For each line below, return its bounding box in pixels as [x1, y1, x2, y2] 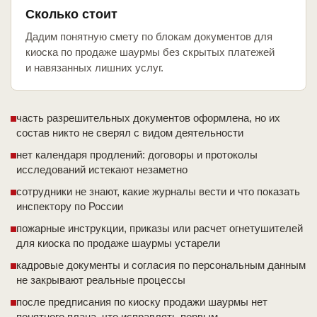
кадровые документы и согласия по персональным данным [16, 259, 306, 272]
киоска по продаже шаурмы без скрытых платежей [25, 46, 275, 59]
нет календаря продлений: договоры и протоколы [16, 149, 258, 161]
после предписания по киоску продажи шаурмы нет [16, 296, 267, 309]
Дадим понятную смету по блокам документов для [25, 30, 272, 43]
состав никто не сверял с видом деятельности [16, 127, 243, 139]
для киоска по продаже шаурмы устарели [16, 237, 220, 250]
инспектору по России [16, 200, 123, 213]
